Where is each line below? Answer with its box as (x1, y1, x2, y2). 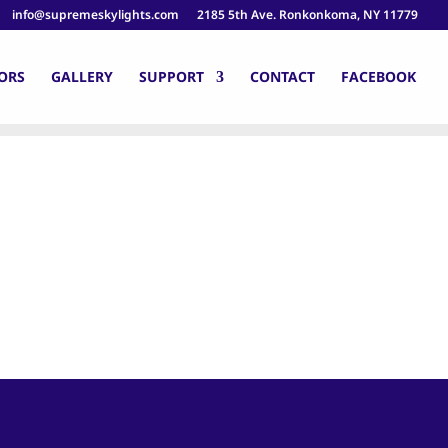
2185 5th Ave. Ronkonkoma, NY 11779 (197, 6, 418, 23)
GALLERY (51, 67, 113, 86)
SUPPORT (139, 67, 204, 86)
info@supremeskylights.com (12, 6, 179, 23)
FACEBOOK (341, 67, 416, 86)
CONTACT (250, 67, 315, 86)
